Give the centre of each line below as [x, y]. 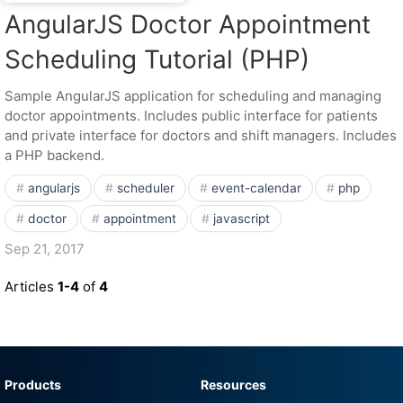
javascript [242, 219]
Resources [233, 385]
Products [33, 385]
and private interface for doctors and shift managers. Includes [201, 135]
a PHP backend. [54, 155]
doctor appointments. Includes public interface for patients [191, 116]
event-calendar [256, 188]
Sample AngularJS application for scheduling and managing [193, 96]
